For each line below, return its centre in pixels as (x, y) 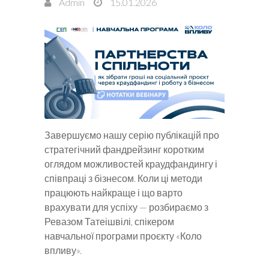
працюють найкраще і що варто (113, 192)
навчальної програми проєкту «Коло (123, 235)
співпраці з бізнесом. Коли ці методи (123, 178)
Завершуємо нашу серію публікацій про (132, 134)
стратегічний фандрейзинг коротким (124, 149)
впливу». (63, 250)
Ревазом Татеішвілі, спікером (109, 221)
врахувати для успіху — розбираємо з (126, 207)
